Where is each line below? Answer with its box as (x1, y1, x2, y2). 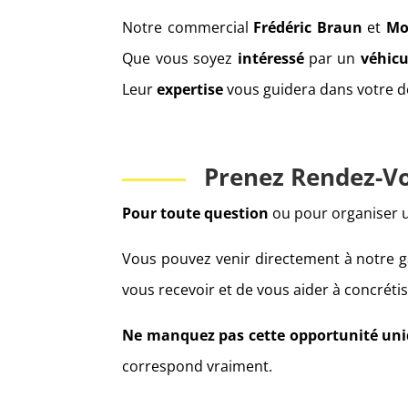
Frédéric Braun (253, 17, 362, 38)
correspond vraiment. (122, 356, 273, 377)
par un (303, 48, 361, 69)
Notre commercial (122, 17, 254, 38)
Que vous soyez (122, 48, 238, 69)
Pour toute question (122, 203, 270, 224)
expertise (157, 79, 224, 100)
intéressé (237, 48, 304, 69)
